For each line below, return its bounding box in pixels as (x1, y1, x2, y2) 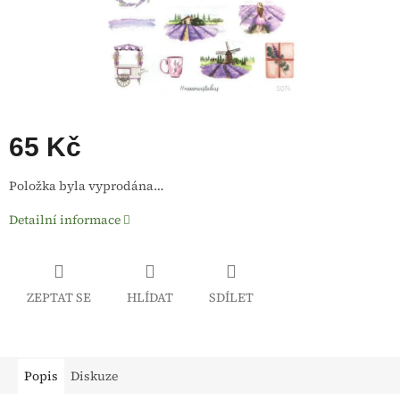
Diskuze (71, 366, 118, 385)
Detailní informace (9, 211, 121, 229)
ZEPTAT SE (27, 287, 91, 306)
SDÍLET (209, 287, 254, 306)
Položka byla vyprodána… (9, 177, 164, 196)
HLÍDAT (127, 287, 173, 306)
